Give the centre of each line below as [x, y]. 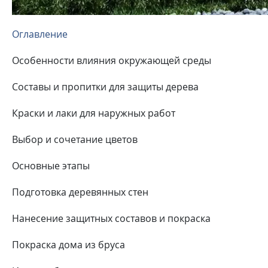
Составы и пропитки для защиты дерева [105, 86]
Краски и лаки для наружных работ [94, 113]
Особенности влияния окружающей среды [112, 60]
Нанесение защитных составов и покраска [111, 218]
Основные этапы [51, 165]
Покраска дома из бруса [68, 244]
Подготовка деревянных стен [80, 192]
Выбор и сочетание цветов [75, 139]
